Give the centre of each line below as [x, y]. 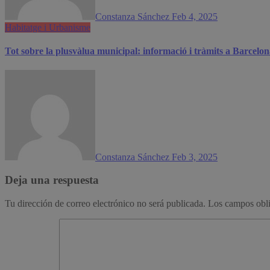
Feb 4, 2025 [195, 17]
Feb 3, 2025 [195, 157]
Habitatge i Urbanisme [48, 28]
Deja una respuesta [52, 180]
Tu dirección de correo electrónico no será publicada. [105, 204]
